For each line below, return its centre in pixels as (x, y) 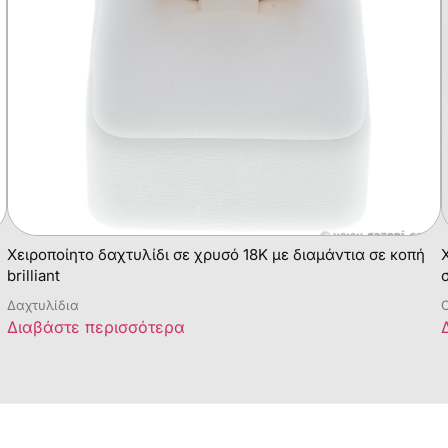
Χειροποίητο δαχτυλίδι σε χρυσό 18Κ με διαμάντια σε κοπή (216, 254)
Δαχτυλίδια (43, 304)
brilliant (34, 275)
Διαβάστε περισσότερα (96, 326)
